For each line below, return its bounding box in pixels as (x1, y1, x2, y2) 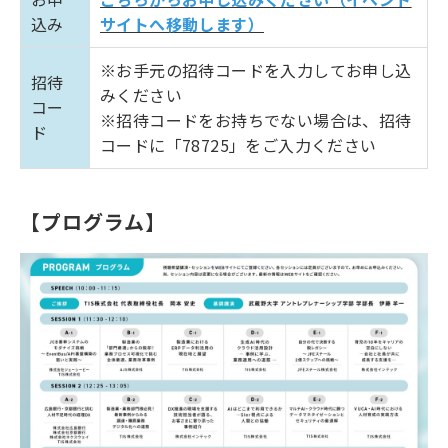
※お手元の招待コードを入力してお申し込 (100, 58, 412, 83)
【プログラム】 (20, 207, 166, 237)
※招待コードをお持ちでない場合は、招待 (100, 108, 412, 133)
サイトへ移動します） (100, 12, 264, 37)
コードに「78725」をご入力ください (100, 133, 377, 158)
